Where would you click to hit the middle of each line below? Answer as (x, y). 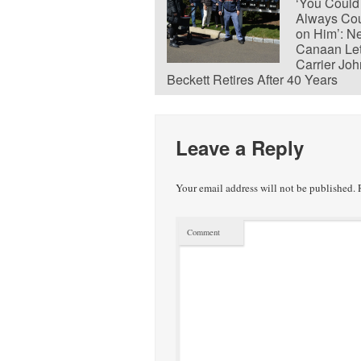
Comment (204, 232)
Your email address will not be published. (266, 188)
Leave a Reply (240, 148)
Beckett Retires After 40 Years (252, 79)
